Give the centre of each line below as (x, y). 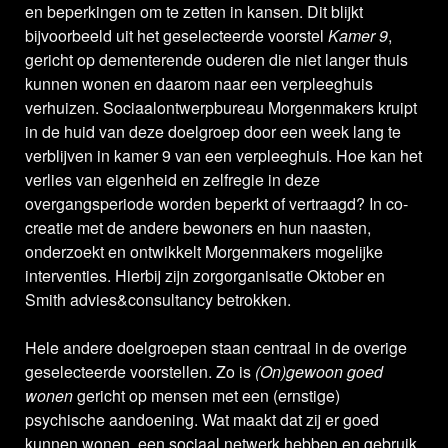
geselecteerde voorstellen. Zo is (140, 372)
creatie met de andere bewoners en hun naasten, (198, 228)
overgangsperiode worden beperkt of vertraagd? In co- (216, 204)
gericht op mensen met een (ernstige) (206, 396)
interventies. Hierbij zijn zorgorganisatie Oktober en (205, 276)
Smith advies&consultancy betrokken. (158, 300)
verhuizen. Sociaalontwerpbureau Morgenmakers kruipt (221, 108)
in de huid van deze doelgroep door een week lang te (213, 132)
